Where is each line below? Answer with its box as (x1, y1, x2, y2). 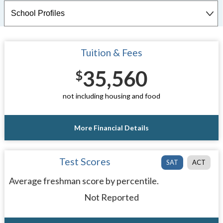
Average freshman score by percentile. (8, 175, 159, 186)
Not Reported (84, 191, 139, 203)
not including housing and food (62, 92, 160, 100)
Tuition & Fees (80, 47, 142, 58)
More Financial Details (74, 123, 149, 132)
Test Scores (59, 155, 111, 167)
